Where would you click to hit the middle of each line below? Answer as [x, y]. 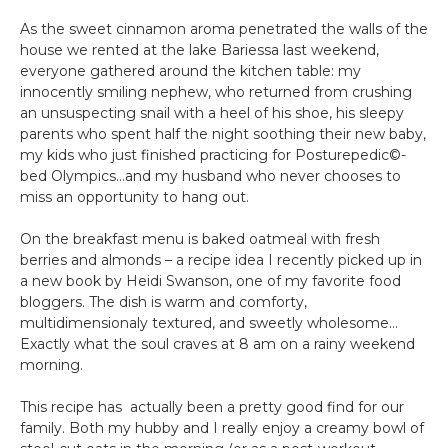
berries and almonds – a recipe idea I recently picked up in [221, 259]
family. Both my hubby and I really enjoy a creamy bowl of [222, 427]
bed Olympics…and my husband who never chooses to [210, 175]
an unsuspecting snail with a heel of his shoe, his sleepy [212, 112]
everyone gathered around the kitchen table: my [190, 70]
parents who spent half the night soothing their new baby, [223, 133]
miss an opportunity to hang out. [134, 196]
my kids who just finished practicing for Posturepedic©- [213, 154]
